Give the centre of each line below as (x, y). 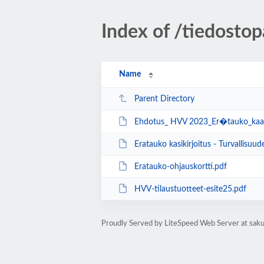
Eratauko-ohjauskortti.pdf (180, 166)
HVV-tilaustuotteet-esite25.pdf (190, 189)
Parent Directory (164, 99)
